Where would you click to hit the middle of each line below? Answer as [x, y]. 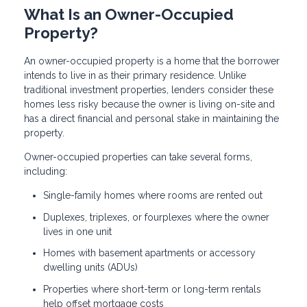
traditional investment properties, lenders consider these [149, 90]
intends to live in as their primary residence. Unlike [135, 76]
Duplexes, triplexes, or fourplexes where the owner [156, 217]
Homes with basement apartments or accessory [149, 253]
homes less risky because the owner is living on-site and [149, 105]
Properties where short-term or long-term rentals [152, 289]
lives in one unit [77, 231]
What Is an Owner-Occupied [129, 15]
